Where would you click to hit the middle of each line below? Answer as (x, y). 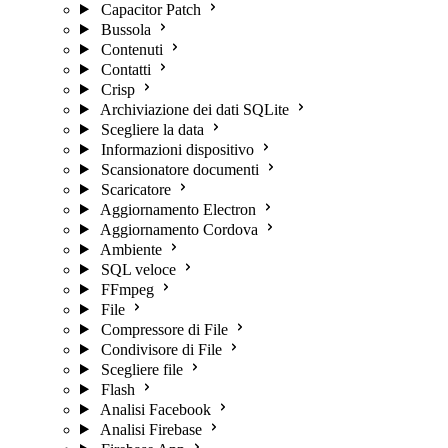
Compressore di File (164, 329)
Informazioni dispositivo (177, 149)
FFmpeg (127, 289)
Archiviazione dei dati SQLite (194, 109)
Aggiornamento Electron (177, 209)
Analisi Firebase (150, 429)
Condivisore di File (161, 349)
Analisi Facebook (155, 409)
